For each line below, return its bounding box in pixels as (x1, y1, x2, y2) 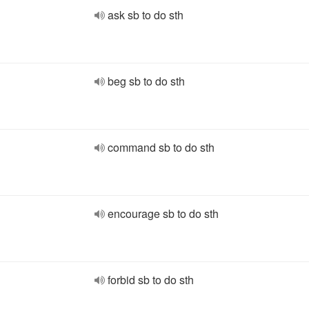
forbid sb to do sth (108, 272, 194, 288)
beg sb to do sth (108, 73, 185, 89)
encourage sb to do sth (108, 206, 219, 221)
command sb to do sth (108, 139, 215, 155)
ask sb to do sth (108, 7, 183, 23)
